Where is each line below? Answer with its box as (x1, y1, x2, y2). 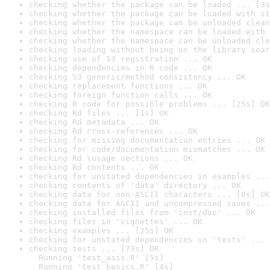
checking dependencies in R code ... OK (29, 63, 212, 72)
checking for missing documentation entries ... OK (29, 136, 265, 145)
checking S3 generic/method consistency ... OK (29, 72, 246, 81)
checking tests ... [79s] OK (29, 244, 159, 253)
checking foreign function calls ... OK (29, 90, 212, 99)
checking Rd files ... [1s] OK (29, 108, 169, 118)
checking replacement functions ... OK (29, 81, 207, 90)
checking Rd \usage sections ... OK (29, 154, 193, 163)
